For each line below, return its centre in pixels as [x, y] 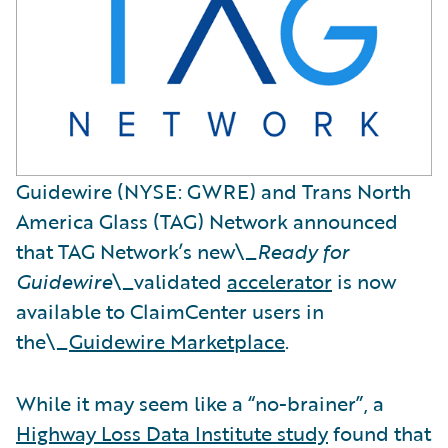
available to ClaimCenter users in [170, 310]
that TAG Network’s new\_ [136, 250]
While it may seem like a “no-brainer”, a [200, 402]
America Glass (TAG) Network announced [207, 220]
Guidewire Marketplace [177, 340]
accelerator [279, 280]
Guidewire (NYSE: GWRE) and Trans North [213, 190]
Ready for [303, 250]
